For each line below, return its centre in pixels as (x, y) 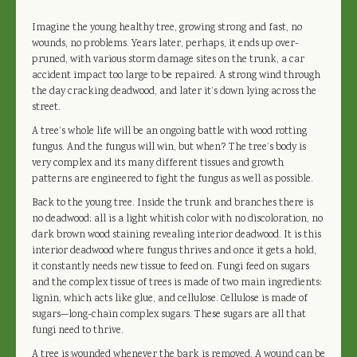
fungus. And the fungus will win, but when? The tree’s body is (169, 147)
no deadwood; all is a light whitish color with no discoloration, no (177, 219)
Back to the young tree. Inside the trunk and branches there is (173, 203)
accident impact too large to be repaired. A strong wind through (176, 76)
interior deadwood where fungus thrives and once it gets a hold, (174, 251)
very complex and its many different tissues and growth (158, 163)
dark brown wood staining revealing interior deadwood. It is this (177, 235)
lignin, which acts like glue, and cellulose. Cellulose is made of (170, 299)
